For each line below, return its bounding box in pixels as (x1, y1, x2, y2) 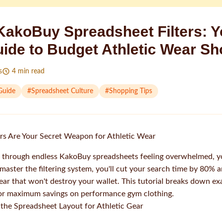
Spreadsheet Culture (31, 88, 93, 95)
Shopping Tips (109, 88, 152, 95)
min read (18, 68, 45, 75)
